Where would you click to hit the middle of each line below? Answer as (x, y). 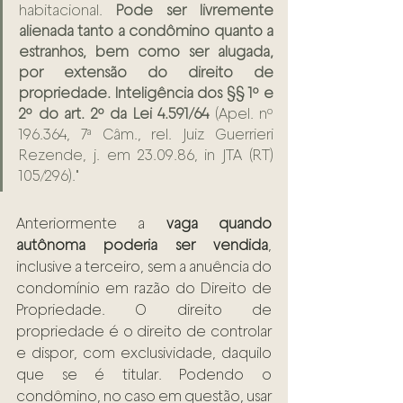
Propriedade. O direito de (144, 310)
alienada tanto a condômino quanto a (146, 31)
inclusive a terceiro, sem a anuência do (144, 267)
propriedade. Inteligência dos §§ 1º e (146, 94)
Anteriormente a (91, 224)
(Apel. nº (244, 114)
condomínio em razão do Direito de (144, 289)
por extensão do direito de (146, 73)
